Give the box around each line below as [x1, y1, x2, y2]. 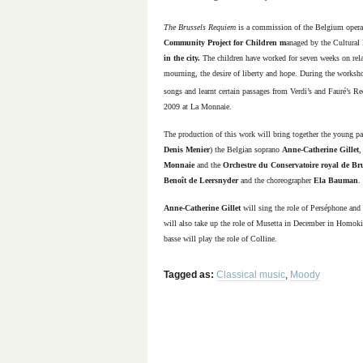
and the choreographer [238, 176, 314, 186]
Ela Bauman [314, 176, 358, 186]
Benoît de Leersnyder [164, 176, 238, 186]
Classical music [216, 269, 285, 281]
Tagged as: [164, 269, 214, 281]
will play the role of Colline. [183, 234, 277, 244]
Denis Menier [164, 145, 210, 155]
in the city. [164, 53, 200, 62]
